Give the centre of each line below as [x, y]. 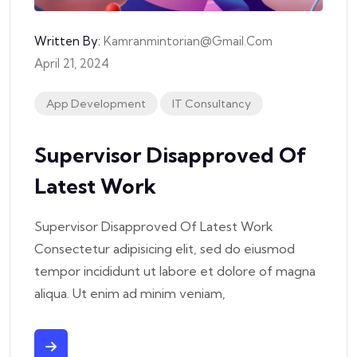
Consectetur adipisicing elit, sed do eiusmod [165, 248]
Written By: [67, 41]
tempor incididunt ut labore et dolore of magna [175, 271]
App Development [96, 103]
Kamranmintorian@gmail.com [188, 41]
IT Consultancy [212, 103]
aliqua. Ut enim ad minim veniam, [130, 293]
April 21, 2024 [72, 63]
